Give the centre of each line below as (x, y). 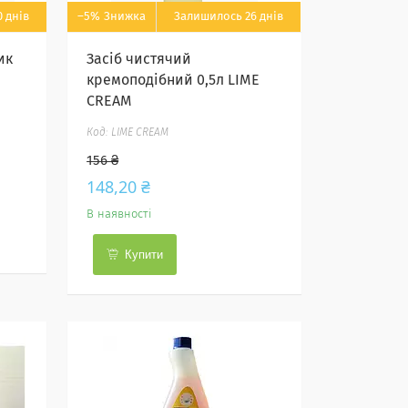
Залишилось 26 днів (229, 17)
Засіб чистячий (139, 59)
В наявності (120, 214)
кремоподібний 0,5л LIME (173, 80)
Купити (144, 255)
